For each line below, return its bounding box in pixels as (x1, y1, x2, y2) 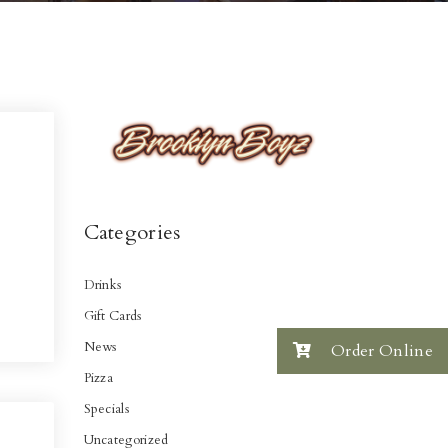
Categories (83, 218, 181, 246)
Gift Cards (83, 306, 142, 325)
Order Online (326, 339, 433, 362)
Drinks (83, 275, 122, 294)
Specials (83, 399, 130, 418)
